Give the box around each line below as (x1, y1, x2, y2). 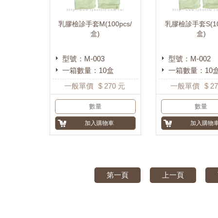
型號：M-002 (168, 54, 211, 63)
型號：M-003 (62, 54, 105, 63)
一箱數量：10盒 (62, 66, 114, 74)
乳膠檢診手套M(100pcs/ (58, 19, 132, 28)
